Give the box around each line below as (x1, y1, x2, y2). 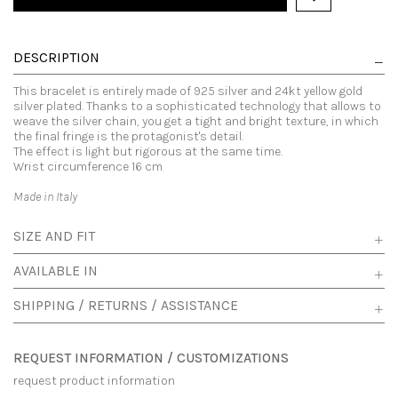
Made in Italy (13, 189, 77, 205)
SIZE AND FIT (13, 228, 95, 245)
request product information (13, 373, 175, 389)
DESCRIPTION (13, 50, 99, 67)
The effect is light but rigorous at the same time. (13, 144, 283, 160)
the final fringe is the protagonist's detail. (13, 129, 243, 145)
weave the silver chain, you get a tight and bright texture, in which (13, 114, 378, 130)
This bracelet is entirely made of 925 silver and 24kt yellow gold (13, 84, 362, 99)
